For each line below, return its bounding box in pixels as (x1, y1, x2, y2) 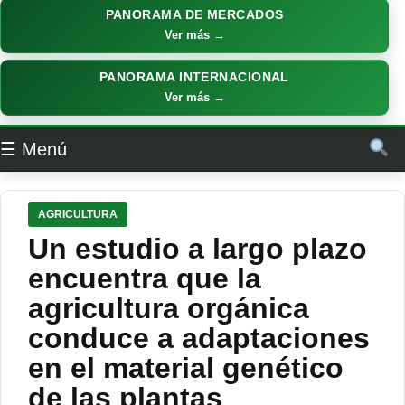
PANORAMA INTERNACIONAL (99, 71, 289, 85)
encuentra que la (28, 261, 261, 295)
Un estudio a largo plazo (28, 231, 367, 265)
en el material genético (28, 351, 344, 384)
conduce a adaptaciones (28, 321, 370, 354)
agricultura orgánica (28, 291, 309, 325)
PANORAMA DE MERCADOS (105, 8, 284, 23)
